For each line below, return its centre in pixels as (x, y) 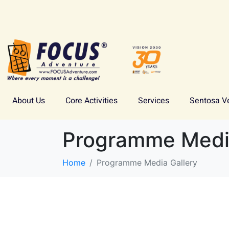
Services (154, 101)
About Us (29, 101)
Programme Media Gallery (147, 163)
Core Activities (91, 101)
